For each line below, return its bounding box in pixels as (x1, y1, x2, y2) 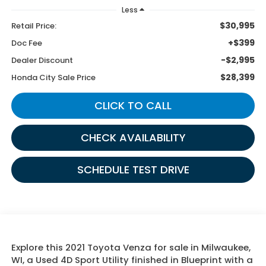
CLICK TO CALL (94, 98, 172, 113)
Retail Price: (11, 20, 56, 32)
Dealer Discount (11, 55, 73, 66)
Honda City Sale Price (11, 72, 96, 84)
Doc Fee (11, 37, 42, 49)
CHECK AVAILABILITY (80, 130, 186, 145)
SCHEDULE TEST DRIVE (77, 162, 189, 178)
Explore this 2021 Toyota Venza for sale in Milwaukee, (11, 241, 251, 254)
